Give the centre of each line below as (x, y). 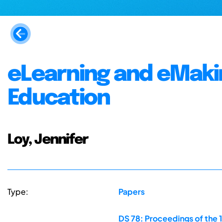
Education (59, 98)
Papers (131, 192)
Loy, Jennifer (48, 139)
